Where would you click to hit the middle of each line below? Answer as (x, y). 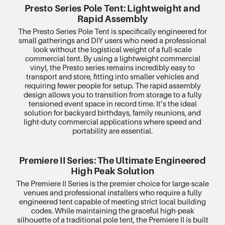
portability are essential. (113, 130)
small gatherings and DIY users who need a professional (113, 40)
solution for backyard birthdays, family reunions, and (113, 112)
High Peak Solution (113, 171)
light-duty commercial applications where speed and (113, 121)
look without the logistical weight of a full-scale (113, 49)
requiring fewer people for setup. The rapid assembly (113, 85)
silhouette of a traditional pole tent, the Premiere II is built (113, 219)
